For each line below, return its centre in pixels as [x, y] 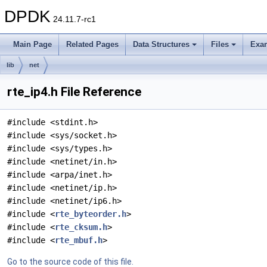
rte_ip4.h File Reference [74, 92]
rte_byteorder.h [91, 214]
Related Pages [92, 44]
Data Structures [161, 44]
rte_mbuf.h [79, 240]
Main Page [32, 44]
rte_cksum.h [81, 227]
